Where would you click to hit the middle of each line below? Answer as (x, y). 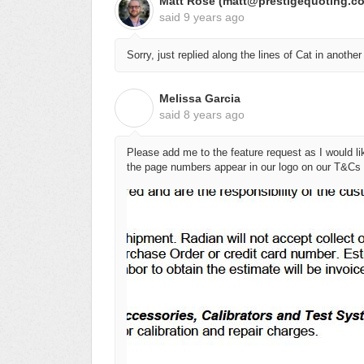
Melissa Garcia (200, 99)
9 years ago (214, 17)
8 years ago (214, 115)
